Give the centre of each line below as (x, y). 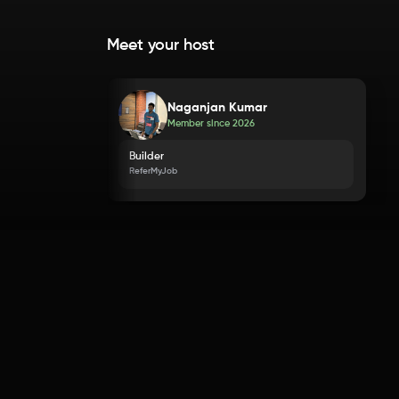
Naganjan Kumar (218, 107)
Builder (147, 157)
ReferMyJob (154, 171)
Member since (200, 123)
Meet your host (161, 46)
